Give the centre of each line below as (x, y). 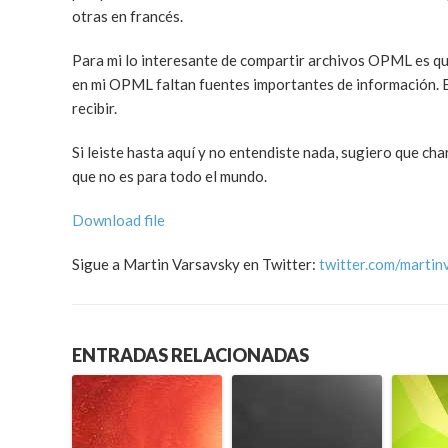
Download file (118, 220)
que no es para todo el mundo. (169, 176)
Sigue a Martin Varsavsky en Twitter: (195, 264)
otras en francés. (127, 16)
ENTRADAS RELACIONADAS (190, 355)
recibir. (94, 108)
